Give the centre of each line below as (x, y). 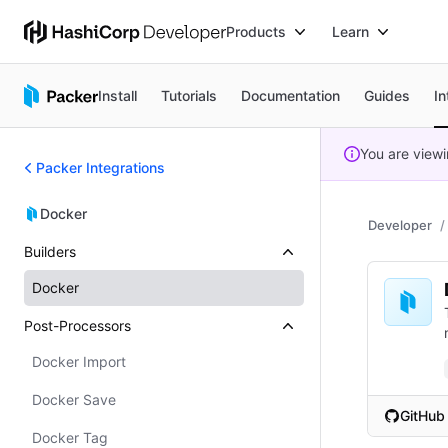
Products (256, 31)
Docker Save (74, 399)
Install (117, 95)
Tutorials (188, 95)
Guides (386, 95)
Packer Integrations (100, 167)
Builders (50, 251)
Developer (400, 225)
